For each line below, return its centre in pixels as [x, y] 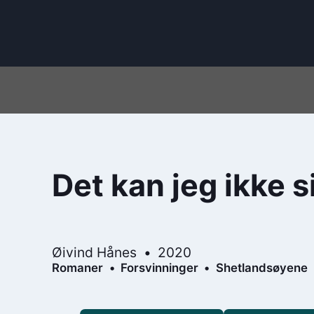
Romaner [78, 267]
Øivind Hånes [95, 252]
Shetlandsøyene [261, 267]
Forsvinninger [159, 267]
